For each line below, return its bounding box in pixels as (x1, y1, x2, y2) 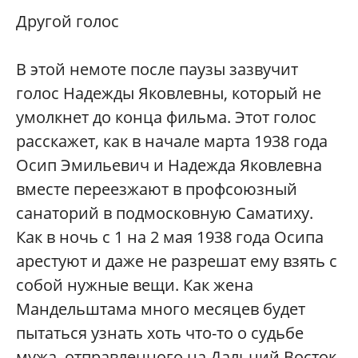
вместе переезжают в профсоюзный (16, 177, 297, 200)
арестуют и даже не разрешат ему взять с (16, 249, 337, 272)
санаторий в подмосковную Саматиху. (16, 201, 313, 224)
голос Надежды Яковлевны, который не (16, 82, 321, 104)
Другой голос (16, 10, 119, 32)
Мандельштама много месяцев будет (16, 297, 305, 320)
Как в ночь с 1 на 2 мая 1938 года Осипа (16, 225, 324, 248)
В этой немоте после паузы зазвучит (16, 58, 298, 80)
